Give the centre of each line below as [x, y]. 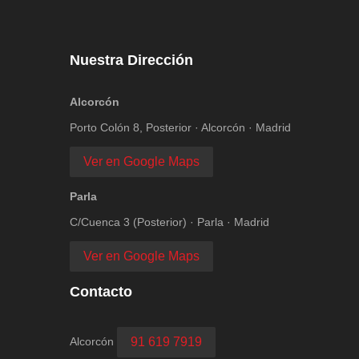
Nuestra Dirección [131, 60]
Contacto [101, 292]
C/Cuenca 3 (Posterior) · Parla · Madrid [169, 222]
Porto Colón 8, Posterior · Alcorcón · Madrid [180, 127]
